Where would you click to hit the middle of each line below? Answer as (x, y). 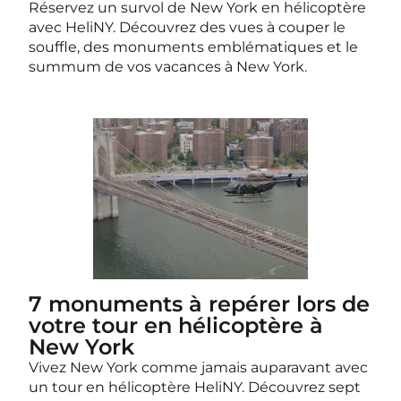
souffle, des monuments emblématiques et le (193, 47)
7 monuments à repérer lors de (199, 304)
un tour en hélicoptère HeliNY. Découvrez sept (195, 387)
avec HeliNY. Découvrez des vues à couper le (187, 27)
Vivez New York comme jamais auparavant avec (198, 367)
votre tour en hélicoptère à (176, 325)
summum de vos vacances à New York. (168, 67)
